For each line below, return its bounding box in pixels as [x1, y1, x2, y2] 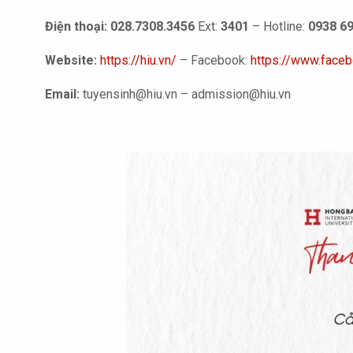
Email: [45, 87, 83, 102]
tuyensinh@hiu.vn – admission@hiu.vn [83, 87, 291, 102]
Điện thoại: [45, 19, 107, 34]
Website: [45, 53, 97, 68]
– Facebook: [176, 53, 247, 68]
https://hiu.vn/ [100, 53, 176, 68]
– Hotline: [249, 19, 308, 34]
